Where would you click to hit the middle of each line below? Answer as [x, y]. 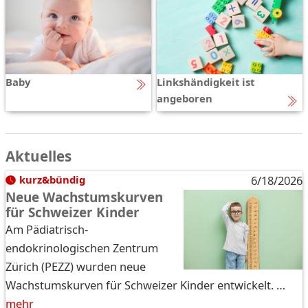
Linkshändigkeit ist [206, 82]
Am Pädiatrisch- [47, 230]
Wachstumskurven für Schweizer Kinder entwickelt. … [145, 285]
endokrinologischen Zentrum [82, 248]
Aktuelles [38, 156]
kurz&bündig [52, 180]
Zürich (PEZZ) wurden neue [76, 267]
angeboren [185, 99]
